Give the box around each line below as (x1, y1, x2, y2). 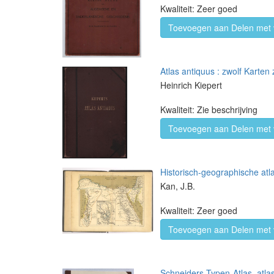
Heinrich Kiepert (160, 79, 222, 91)
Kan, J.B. (160, 180, 195, 192)
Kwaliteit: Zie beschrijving (160, 103, 257, 116)
